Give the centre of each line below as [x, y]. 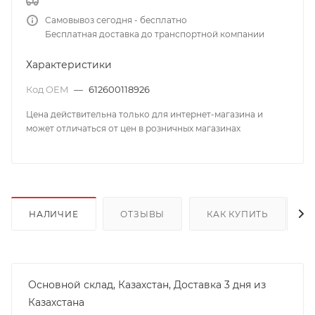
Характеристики [69, 65]
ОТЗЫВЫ [143, 214]
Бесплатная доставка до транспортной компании [155, 34]
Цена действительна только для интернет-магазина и [144, 114]
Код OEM [48, 89]
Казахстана [56, 302]
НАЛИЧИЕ [54, 214]
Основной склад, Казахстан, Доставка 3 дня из [147, 284]
